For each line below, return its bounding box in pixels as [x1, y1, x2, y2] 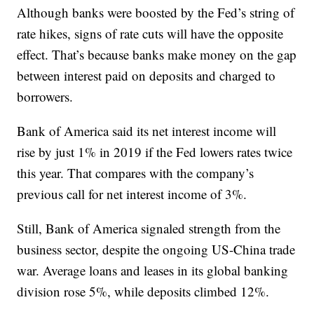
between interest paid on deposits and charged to [17, 67, 276, 84]
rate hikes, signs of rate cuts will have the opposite [17, 25, 284, 42]
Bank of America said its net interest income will [17, 122, 277, 139]
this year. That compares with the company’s [17, 164, 254, 182]
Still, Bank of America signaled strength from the [17, 219, 281, 237]
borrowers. [17, 88, 74, 105]
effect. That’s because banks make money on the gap [17, 46, 297, 63]
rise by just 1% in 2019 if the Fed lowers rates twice [17, 143, 293, 161]
